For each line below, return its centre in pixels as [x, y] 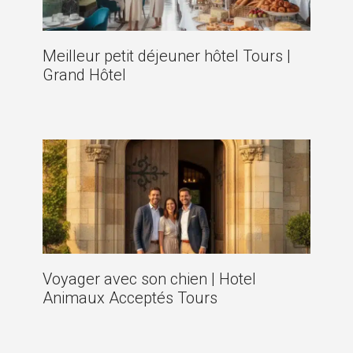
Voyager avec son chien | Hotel [149, 279]
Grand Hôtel [84, 74]
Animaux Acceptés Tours [130, 298]
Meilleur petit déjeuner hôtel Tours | [167, 56]
